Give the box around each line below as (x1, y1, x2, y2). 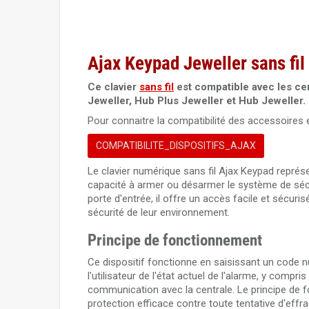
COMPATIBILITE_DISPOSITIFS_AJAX (96, 140, 256, 151)
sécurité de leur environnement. (88, 206, 230, 219)
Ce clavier (88, 81, 139, 93)
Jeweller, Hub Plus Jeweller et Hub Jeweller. (88, 94, 306, 107)
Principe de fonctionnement (88, 231, 262, 250)
